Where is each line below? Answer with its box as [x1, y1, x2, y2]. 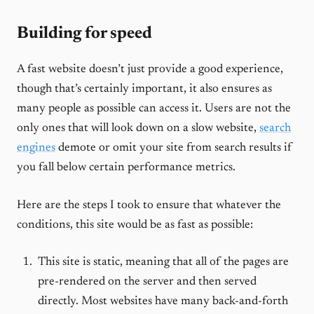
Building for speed [17, 25, 152, 42]
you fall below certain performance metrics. [17, 162, 235, 174]
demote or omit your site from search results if [55, 142, 292, 154]
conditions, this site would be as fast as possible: [17, 219, 253, 231]
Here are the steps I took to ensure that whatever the [17, 199, 281, 212]
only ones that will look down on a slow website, [17, 123, 259, 135]
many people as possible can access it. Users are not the [17, 103, 291, 115]
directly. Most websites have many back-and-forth [37, 296, 288, 308]
